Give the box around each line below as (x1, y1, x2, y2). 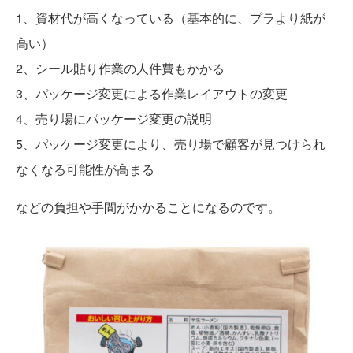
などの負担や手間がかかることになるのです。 (16, 198, 281, 217)
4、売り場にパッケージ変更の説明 (16, 110, 212, 128)
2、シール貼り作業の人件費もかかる (16, 59, 225, 78)
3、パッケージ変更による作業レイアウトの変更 (16, 84, 288, 103)
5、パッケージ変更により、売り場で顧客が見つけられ (16, 135, 325, 154)
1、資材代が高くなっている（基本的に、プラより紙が (16, 9, 325, 28)
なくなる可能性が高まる (16, 160, 154, 179)
